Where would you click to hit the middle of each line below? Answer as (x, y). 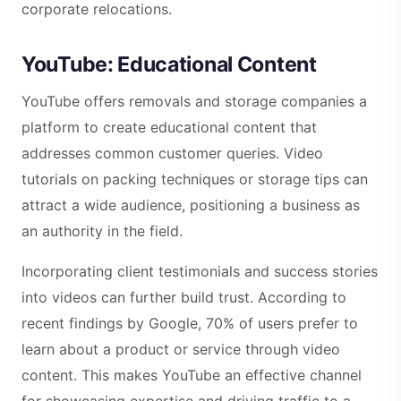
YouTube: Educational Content (169, 64)
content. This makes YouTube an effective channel (192, 375)
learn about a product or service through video (181, 349)
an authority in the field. (102, 230)
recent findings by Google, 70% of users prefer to (190, 323)
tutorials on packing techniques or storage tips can (195, 179)
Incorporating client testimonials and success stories (200, 271)
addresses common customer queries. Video (172, 153)
